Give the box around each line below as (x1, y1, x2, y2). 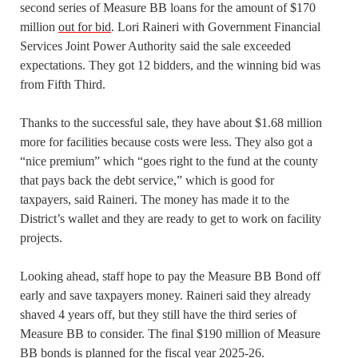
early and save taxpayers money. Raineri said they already (20, 288, 311, 303)
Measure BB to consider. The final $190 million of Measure (20, 327, 320, 341)
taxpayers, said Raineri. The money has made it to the (20, 193, 289, 207)
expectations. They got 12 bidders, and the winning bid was (20, 58, 320, 73)
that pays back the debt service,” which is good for (20, 173, 274, 188)
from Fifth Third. (20, 78, 105, 92)
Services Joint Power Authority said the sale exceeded (20, 39, 291, 54)
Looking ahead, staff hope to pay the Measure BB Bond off (20, 269, 320, 284)
